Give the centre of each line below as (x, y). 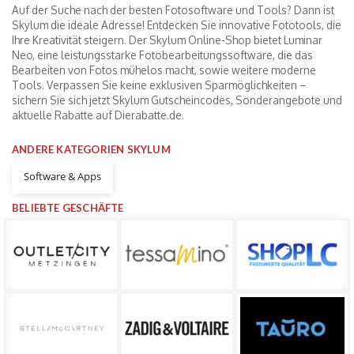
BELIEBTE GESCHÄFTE (68, 208)
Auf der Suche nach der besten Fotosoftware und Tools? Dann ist (173, 10)
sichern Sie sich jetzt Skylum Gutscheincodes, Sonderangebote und (177, 100)
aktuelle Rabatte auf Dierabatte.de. (98, 115)
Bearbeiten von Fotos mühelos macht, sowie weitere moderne (164, 70)
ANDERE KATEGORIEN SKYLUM (91, 150)
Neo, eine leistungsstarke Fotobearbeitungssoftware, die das (162, 55)
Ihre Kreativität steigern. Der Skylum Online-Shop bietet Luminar (167, 40)
